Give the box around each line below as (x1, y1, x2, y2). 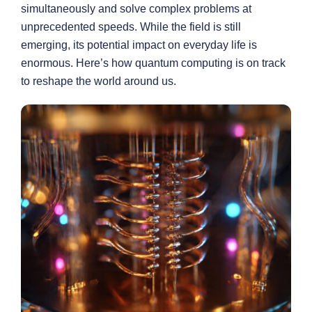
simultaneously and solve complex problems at (21, 3, 251, 15)
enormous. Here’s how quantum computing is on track (21, 57, 286, 69)
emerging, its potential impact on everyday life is (21, 39, 257, 51)
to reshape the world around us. (21, 75, 176, 87)
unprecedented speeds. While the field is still (21, 21, 241, 33)
